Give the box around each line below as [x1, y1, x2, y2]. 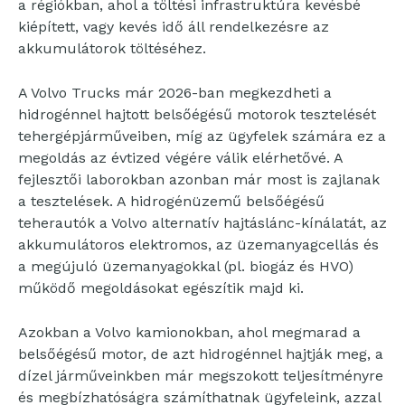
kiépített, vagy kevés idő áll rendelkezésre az [18, 18, 329, 36]
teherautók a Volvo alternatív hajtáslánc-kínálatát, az [18, 214, 387, 232]
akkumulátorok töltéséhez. [18, 40, 206, 58]
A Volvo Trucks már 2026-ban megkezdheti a [18, 84, 332, 102]
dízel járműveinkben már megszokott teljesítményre [18, 367, 383, 385]
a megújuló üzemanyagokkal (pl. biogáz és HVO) [18, 258, 353, 276]
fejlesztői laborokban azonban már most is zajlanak [18, 171, 380, 189]
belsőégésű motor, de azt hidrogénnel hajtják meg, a [18, 345, 383, 363]
